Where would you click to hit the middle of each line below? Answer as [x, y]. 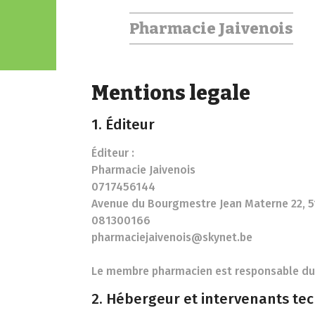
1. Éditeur [123, 125]
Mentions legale [171, 93]
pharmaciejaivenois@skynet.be [172, 237]
